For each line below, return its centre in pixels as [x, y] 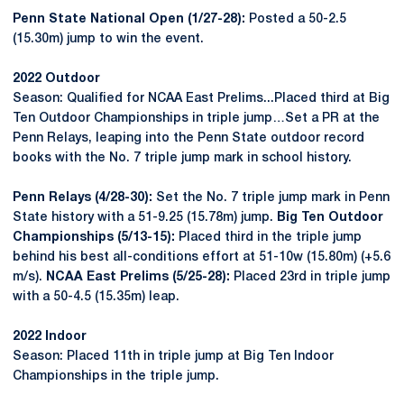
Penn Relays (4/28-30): [84, 198]
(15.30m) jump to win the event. [108, 39]
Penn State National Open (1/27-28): [131, 19]
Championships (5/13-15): [94, 238]
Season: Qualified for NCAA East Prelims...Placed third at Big [201, 99]
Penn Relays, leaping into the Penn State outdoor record [188, 138]
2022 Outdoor [56, 79]
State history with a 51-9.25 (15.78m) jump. [145, 218]
